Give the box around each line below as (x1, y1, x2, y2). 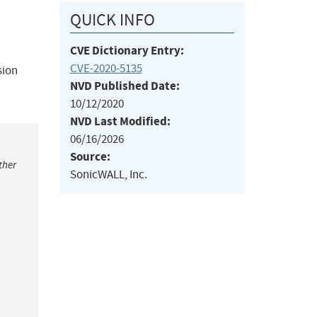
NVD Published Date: (69, 78, 180, 95)
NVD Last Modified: (69, 113, 171, 130)
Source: (69, 149, 110, 166)
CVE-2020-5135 (69, 61, 142, 76)
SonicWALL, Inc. (69, 167, 147, 183)
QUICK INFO (69, 9, 155, 31)
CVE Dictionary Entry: (69, 42, 184, 59)
